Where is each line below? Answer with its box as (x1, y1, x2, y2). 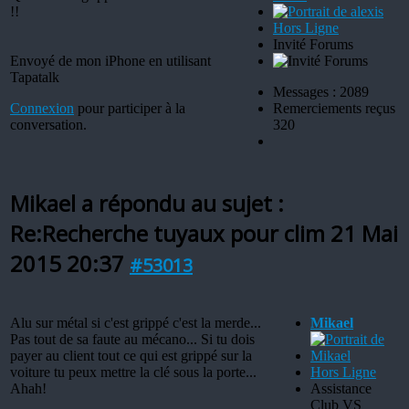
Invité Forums (273, 36, 353, 52)
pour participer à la (74, 100, 185, 116)
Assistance (310, 380, 372, 396)
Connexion (10, 100, 74, 116)
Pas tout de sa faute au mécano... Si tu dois (10, 330, 255, 347)
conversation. (10, 116, 87, 132)
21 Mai (330, 217, 398, 248)
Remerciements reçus (273, 100, 395, 116)
